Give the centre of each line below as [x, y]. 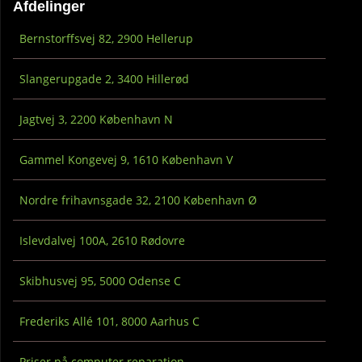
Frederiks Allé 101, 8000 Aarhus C [109, 321]
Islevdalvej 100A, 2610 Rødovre [102, 240]
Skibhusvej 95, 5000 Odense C [100, 281]
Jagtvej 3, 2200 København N [96, 119]
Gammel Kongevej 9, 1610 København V [126, 160]
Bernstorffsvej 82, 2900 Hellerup [106, 38]
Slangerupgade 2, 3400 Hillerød [104, 79]
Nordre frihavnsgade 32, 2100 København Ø [138, 200]
